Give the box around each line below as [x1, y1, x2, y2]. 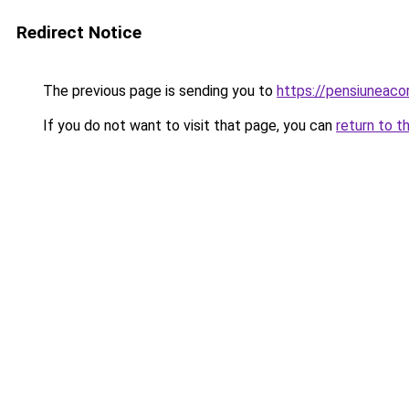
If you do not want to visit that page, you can [39, 117, 336, 134]
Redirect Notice [16, 22, 142, 43]
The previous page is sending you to [39, 82, 277, 100]
